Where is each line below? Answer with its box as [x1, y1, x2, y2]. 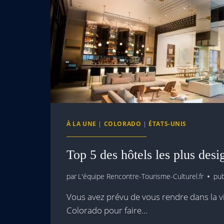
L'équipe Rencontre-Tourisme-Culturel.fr [78, 171, 204, 181]
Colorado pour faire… [66, 204, 147, 216]
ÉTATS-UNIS [148, 119, 187, 127]
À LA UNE [66, 119, 96, 127]
